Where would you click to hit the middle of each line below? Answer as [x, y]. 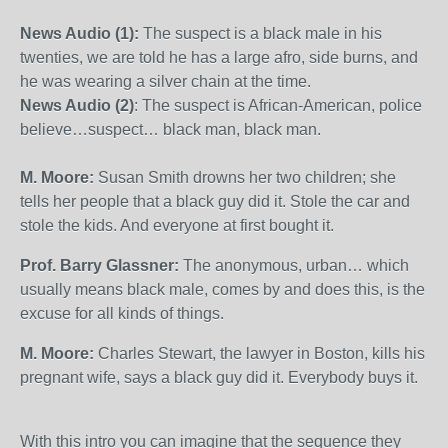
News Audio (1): [79, 33]
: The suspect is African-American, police [278, 105]
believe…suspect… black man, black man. [170, 129]
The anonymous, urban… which [294, 265]
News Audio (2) [77, 105]
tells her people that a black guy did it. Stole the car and [215, 201]
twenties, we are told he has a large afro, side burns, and [219, 57]
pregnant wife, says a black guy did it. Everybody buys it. [219, 377]
